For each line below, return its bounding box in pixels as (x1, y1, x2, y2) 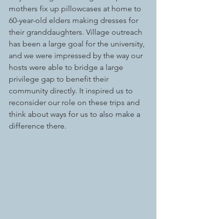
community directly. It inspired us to (9, 86, 135, 96)
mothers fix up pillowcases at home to (9, 4, 143, 14)
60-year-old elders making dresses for (9, 16, 140, 25)
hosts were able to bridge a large (9, 63, 125, 72)
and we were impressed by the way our (9, 51, 145, 61)
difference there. (9, 121, 68, 131)
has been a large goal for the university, (9, 39, 147, 49)
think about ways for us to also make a (9, 109, 142, 119)
